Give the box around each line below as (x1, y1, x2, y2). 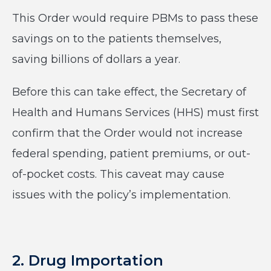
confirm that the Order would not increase (12, 126, 243, 140)
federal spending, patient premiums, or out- (12, 147, 250, 160)
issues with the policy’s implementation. (12, 188, 230, 201)
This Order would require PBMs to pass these (12, 11, 258, 25)
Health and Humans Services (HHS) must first (12, 106, 259, 119)
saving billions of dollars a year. (12, 53, 180, 66)
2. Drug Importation (12, 252, 163, 269)
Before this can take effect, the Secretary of (12, 85, 246, 99)
